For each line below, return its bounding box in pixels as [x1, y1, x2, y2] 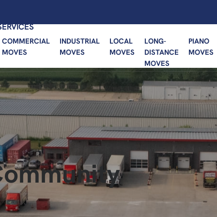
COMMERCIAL [1, 36, 50, 46]
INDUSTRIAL [59, 36, 100, 46]
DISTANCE [144, 47, 179, 57]
